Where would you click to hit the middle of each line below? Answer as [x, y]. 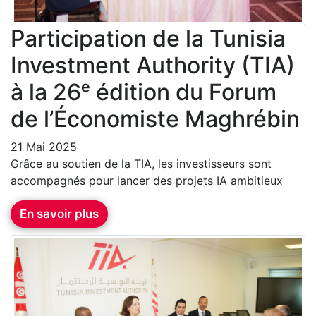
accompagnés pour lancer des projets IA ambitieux [147, 180]
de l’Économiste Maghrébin [155, 119]
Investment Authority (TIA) [153, 65]
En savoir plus [59, 213]
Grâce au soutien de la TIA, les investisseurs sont [141, 163]
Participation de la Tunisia [148, 38]
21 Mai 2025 [44, 146]
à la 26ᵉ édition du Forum [144, 92]
